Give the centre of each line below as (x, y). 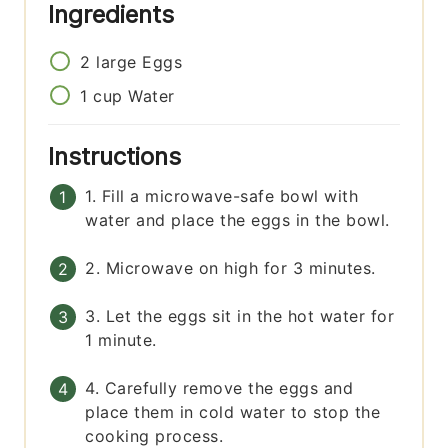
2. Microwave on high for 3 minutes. (230, 268)
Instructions (118, 157)
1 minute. (121, 340)
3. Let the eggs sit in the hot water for (240, 316)
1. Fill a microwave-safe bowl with (222, 196)
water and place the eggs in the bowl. (237, 220)
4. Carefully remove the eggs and (219, 388)
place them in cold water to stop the (233, 412)
